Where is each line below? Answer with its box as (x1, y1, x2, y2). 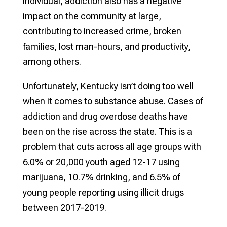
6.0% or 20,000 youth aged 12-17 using (22, 157, 180, 168)
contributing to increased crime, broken (22, 26, 181, 37)
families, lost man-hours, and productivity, (22, 41, 191, 52)
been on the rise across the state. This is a (22, 126, 192, 137)
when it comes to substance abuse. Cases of (22, 96, 203, 107)
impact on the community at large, (22, 11, 161, 22)
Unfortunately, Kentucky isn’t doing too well (22, 81, 194, 92)
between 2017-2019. (22, 202, 106, 213)
